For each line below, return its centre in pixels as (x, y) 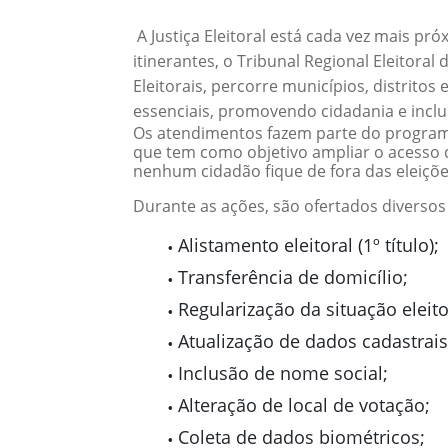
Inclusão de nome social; (283, 373)
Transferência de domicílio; (293, 277)
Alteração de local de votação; (304, 405)
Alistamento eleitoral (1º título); (308, 245)
